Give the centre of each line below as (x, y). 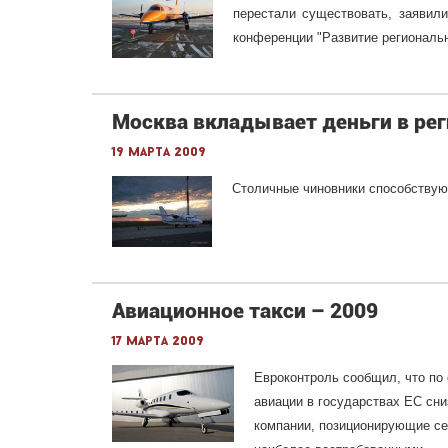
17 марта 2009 (158, 341)
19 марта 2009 (159, 152)
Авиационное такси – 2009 (245, 311)
